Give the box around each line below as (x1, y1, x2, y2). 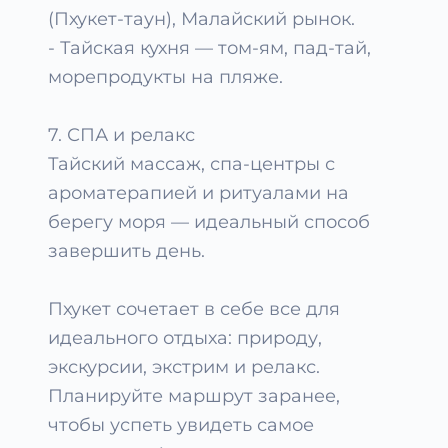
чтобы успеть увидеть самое (48, 414, 314, 436)
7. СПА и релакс (48, 124, 195, 146)
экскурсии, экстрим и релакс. (48, 356, 320, 378)
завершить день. (48, 240, 205, 262)
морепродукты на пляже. (48, 66, 283, 88)
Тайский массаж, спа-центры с (48, 153, 335, 175)
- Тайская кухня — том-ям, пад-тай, (48, 37, 371, 59)
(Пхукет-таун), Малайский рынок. (48, 8, 355, 30)
